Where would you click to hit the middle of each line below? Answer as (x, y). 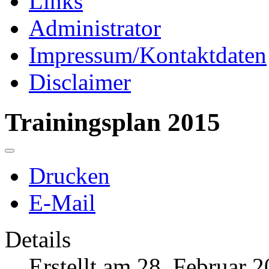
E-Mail (62, 202)
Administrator (95, 28)
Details (38, 239)
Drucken (69, 175)
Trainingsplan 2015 (113, 122)
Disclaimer (80, 82)
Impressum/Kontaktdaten (148, 55)
